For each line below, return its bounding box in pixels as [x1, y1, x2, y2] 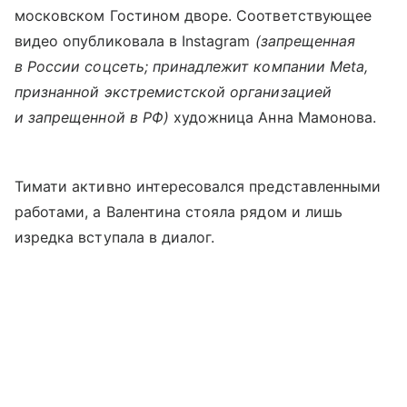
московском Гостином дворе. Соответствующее [15, 6, 372, 25]
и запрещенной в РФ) [15, 108, 174, 127]
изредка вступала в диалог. [15, 228, 220, 247]
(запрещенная [254, 32, 356, 51]
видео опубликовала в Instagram [15, 32, 255, 51]
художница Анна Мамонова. [173, 108, 377, 127]
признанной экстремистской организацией [15, 83, 332, 102]
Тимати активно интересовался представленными [15, 177, 382, 196]
